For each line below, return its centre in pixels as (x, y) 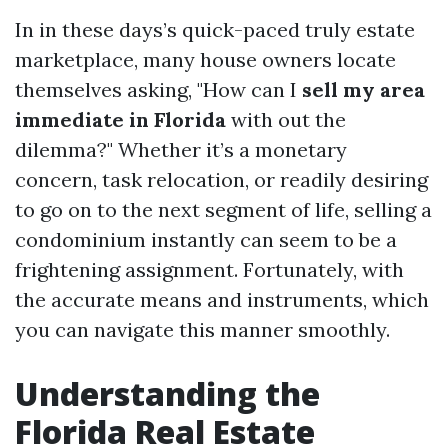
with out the (286, 119)
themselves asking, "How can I (158, 89)
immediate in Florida (120, 119)
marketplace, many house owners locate (205, 59)
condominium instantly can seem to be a (206, 239)
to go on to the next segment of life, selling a (223, 209)
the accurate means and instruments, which (222, 299)
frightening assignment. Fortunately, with (209, 269)
